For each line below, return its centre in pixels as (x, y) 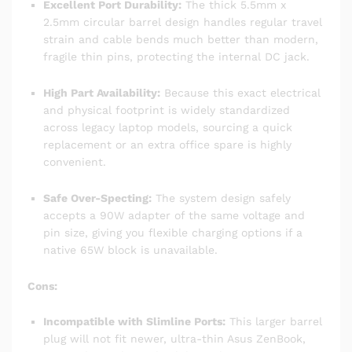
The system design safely (221, 198)
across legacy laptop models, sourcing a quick (168, 127)
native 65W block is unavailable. (130, 249)
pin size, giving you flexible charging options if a (173, 232)
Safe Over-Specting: (97, 198)
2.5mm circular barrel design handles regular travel (183, 22)
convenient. (75, 161)
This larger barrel (274, 322)
